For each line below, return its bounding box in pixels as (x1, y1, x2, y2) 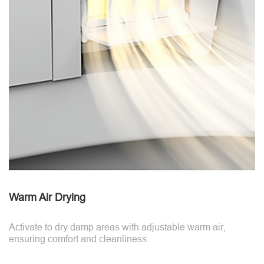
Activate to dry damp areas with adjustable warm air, (9, 222, 226, 232)
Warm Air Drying (9, 191, 85, 203)
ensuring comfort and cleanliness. (9, 233, 149, 244)
